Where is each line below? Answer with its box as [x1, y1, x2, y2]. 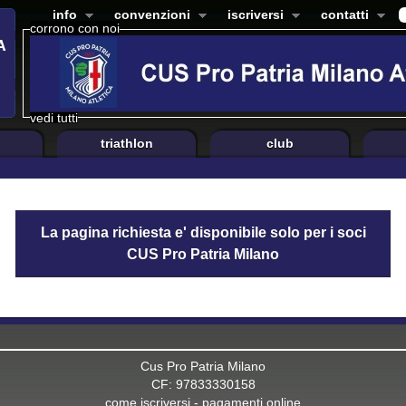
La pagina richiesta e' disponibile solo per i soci [40, 225, 366, 240]
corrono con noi [30, 21, 120, 35]
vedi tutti [30, 111, 78, 125]
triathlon [100, 136, 153, 150]
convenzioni [114, 7, 190, 22]
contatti [321, 7, 369, 22]
